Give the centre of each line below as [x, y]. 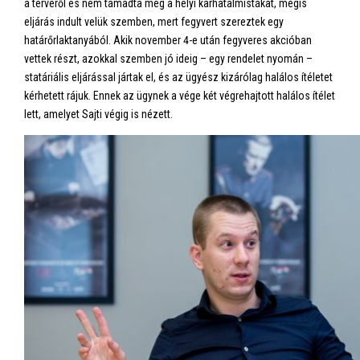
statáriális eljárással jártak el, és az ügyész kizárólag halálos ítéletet [178, 77]
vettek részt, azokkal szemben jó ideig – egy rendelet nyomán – [168, 59]
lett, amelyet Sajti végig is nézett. [98, 114]
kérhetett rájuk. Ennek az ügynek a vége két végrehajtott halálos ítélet [180, 96]
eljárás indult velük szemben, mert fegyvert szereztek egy [154, 22]
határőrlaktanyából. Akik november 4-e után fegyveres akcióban [168, 40]
